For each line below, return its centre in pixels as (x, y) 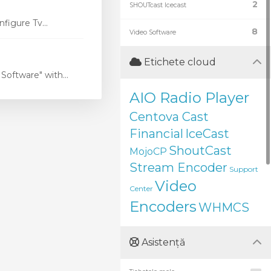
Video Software (153, 32)
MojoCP (148, 152)
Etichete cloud (179, 62)
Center (141, 188)
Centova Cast (169, 117)
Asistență (162, 242)
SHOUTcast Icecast (158, 5)
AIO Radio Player (189, 98)
